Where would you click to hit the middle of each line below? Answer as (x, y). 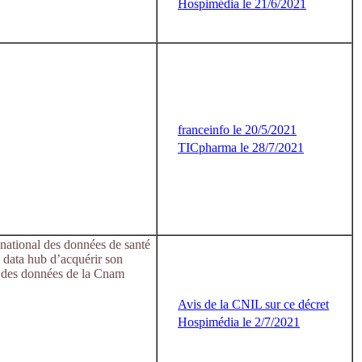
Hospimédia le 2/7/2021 (239, 322)
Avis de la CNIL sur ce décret (253, 304)
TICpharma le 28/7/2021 (241, 147)
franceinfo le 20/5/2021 (237, 130)
